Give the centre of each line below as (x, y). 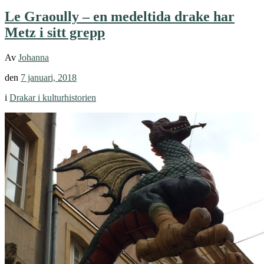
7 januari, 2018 (49, 78)
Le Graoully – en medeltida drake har (120, 17)
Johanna (34, 58)
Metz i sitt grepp (55, 33)
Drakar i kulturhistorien (53, 98)
